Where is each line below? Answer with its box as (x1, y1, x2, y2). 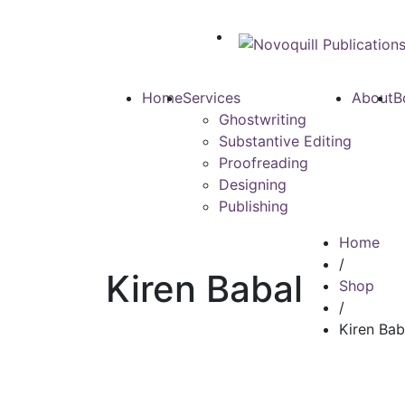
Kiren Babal (106, 267, 303, 311)
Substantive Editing (219, 132, 352, 150)
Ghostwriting (219, 110, 306, 128)
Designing (219, 175, 287, 193)
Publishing (219, 197, 288, 215)
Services (183, 89, 240, 107)
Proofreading (219, 154, 308, 172)
